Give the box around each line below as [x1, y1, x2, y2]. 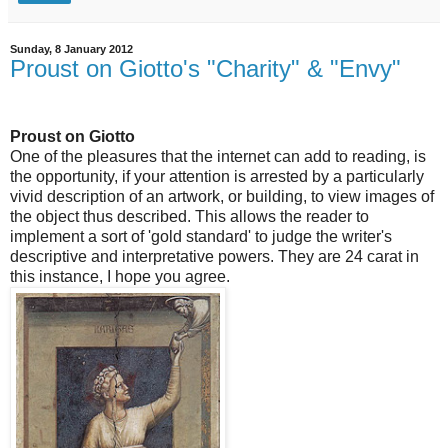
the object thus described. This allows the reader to [10, 207, 369, 225]
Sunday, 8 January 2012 [10, 43, 133, 56]
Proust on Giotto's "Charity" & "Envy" [10, 55, 401, 83]
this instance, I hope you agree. [10, 267, 230, 285]
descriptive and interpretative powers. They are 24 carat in [10, 247, 419, 265]
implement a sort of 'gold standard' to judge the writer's [10, 227, 392, 245]
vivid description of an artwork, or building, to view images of [10, 187, 434, 205]
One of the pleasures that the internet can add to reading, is [10, 147, 426, 165]
